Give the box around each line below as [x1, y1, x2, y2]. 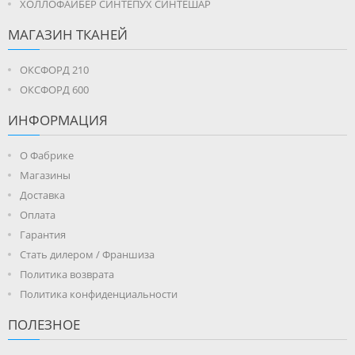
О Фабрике [20, 147, 74, 162]
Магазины [20, 167, 71, 182]
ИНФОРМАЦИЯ [8, 110, 108, 129]
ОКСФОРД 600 [20, 82, 89, 97]
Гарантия [20, 227, 66, 242]
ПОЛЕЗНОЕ [8, 315, 80, 334]
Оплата [20, 207, 55, 222]
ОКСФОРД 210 [20, 62, 89, 77]
